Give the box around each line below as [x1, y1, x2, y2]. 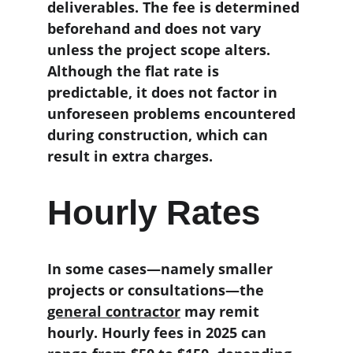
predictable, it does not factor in [47, 83, 281, 102]
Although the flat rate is [47, 61, 223, 80]
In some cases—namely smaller [47, 259, 277, 278]
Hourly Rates [47, 193, 260, 232]
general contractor [47, 302, 180, 321]
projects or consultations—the [47, 281, 268, 299]
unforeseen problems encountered [47, 104, 299, 123]
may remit [180, 302, 263, 321]
